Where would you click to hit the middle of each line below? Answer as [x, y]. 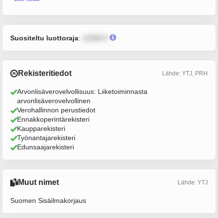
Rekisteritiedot [45, 73]
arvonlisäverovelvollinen [54, 101]
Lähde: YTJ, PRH [185, 73]
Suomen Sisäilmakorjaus [48, 200]
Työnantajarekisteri [46, 138]
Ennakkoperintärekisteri [53, 119]
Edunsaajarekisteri [45, 147]
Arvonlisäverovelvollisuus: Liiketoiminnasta [82, 91]
